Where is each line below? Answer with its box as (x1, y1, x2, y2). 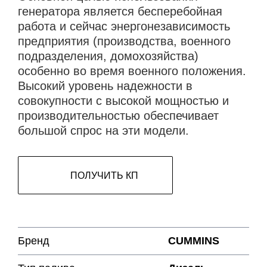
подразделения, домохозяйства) (18, 49, 198, 63)
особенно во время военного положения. (18, 64, 246, 78)
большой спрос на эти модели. (18, 124, 189, 138)
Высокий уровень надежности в (18, 79, 193, 93)
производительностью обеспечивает (18, 109, 219, 123)
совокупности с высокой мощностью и (18, 94, 229, 108)
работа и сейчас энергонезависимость (18, 20, 230, 33)
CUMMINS (168, 235, 220, 247)
